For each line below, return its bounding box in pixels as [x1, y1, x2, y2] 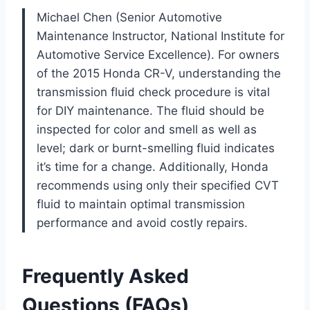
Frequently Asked [22, 264, 189, 288]
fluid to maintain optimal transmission [37, 197, 245, 211]
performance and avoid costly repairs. [37, 215, 248, 230]
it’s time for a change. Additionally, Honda [37, 159, 268, 174]
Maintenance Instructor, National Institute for [37, 28, 284, 43]
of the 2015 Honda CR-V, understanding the [37, 66, 281, 80]
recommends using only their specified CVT [37, 178, 279, 192]
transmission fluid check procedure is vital [37, 84, 270, 99]
